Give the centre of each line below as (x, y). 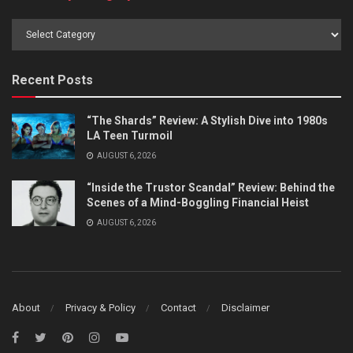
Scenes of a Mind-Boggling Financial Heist (198, 203)
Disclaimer (245, 307)
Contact (178, 307)
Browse (30, 27)
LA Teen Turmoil (130, 136)
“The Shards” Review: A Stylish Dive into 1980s (207, 121)
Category (34, 62)
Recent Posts (52, 80)
